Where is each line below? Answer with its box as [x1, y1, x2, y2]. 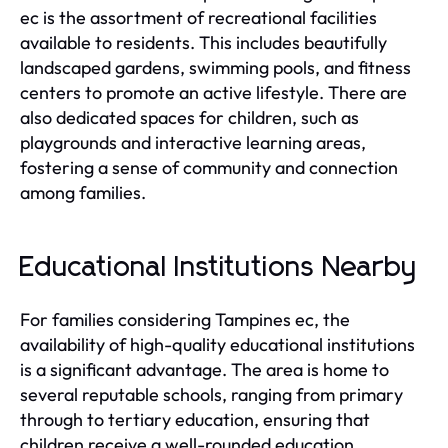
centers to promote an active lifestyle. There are [20, 80, 407, 104]
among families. [20, 180, 146, 204]
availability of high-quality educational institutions [20, 332, 415, 356]
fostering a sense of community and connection [20, 155, 398, 179]
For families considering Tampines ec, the [20, 307, 350, 331]
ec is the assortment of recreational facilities [20, 5, 377, 29]
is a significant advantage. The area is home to [20, 357, 389, 381]
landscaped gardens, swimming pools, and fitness [20, 55, 411, 79]
